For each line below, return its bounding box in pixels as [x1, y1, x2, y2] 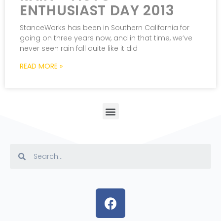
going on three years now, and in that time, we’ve [20, 33, 192, 43]
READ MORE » [20, 61, 63, 72]
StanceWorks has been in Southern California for [20, 23, 189, 33]
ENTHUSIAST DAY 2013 [20, 1, 175, 21]
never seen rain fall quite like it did [20, 43, 138, 54]
